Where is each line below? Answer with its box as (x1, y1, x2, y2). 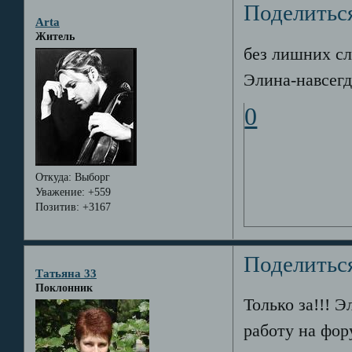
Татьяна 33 (35, 266, 97, 280)
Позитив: (35, 201, 79, 214)
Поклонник (35, 281, 93, 294)
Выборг (71, 171, 110, 184)
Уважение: (35, 186, 85, 199)
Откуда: (35, 171, 71, 184)
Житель (35, 30, 75, 42)
